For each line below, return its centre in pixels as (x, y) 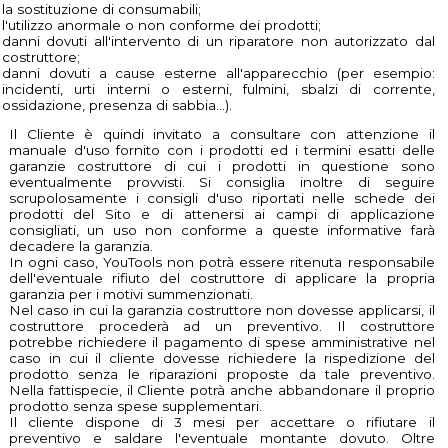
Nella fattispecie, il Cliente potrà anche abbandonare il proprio (221, 390)
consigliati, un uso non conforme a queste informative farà (221, 230)
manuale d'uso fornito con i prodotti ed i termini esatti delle (221, 150)
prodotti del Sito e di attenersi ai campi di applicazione (221, 214)
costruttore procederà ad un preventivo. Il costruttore (221, 326)
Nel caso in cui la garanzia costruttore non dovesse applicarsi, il (221, 310)
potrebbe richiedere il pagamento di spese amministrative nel (221, 342)
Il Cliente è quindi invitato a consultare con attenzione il (221, 134)
